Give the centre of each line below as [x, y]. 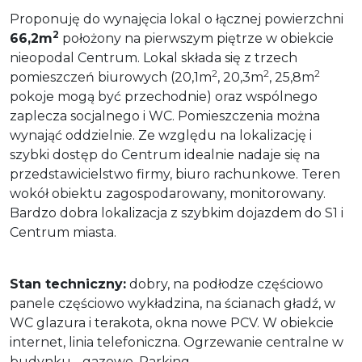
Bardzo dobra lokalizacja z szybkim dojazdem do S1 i [177, 213]
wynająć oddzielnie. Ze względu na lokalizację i [161, 135]
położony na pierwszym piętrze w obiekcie [196, 38]
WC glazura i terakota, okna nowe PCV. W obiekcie [172, 322]
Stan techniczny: [68, 284]
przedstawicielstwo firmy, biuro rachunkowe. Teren [175, 174]
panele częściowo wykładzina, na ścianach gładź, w [173, 303]
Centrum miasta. [63, 232]
